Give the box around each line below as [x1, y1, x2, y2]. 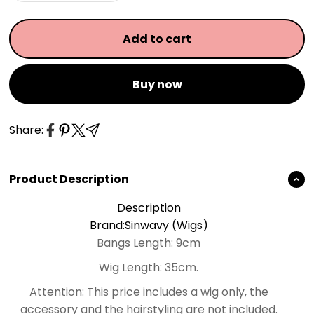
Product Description [9, 171, 129, 187]
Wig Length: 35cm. [99, 259, 198, 275]
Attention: [29, 284, 84, 300]
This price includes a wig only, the [86, 284, 268, 300]
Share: [9, 122, 43, 138]
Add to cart [123, 31, 191, 47]
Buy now [132, 76, 182, 93]
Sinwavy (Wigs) [124, 217, 208, 233]
